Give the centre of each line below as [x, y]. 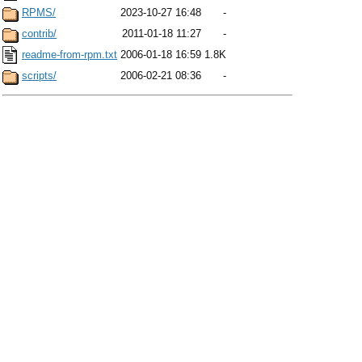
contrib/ [39, 34]
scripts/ [39, 76]
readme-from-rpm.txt [69, 55]
